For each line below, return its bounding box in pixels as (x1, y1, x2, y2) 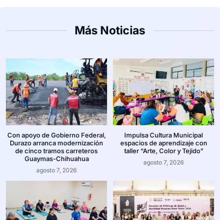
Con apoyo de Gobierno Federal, (7, 131, 106, 139)
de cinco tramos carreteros (15, 147, 98, 155)
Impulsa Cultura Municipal (124, 131, 203, 139)
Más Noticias (75, 24, 145, 38)
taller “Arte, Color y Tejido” (124, 147, 203, 155)
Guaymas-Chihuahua (24, 155, 89, 163)
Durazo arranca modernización (10, 139, 103, 147)
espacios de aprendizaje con (120, 139, 207, 147)
